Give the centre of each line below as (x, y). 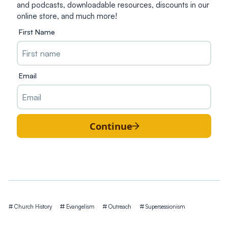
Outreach (119, 207)
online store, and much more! (67, 16)
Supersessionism (165, 207)
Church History (32, 207)
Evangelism (79, 207)
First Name (37, 31)
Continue (111, 126)
